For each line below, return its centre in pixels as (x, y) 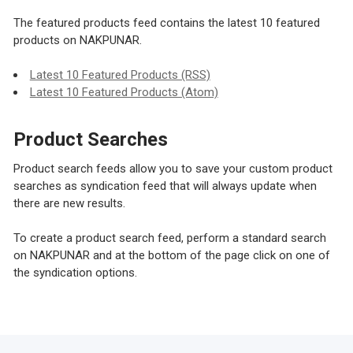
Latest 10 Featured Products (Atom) (124, 93)
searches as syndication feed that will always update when (165, 186)
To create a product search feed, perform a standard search (169, 238)
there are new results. (69, 203)
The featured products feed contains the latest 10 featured (166, 22)
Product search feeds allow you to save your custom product (173, 168)
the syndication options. (75, 273)
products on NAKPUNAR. (77, 40)
